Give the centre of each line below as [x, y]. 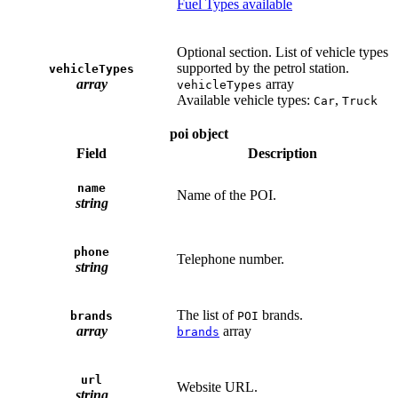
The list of [207, 315]
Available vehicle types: [245, 100]
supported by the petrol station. [263, 68]
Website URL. [217, 387]
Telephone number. [231, 259]
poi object [199, 134]
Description [283, 154]
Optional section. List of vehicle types [283, 52]
